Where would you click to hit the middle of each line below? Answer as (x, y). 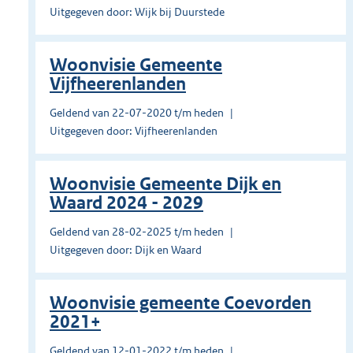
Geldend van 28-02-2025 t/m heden (137, 232)
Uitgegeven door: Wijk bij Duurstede (137, 12)
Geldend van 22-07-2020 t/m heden (137, 113)
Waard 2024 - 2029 (126, 203)
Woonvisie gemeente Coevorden (180, 303)
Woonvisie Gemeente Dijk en (165, 184)
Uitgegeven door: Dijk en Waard (126, 250)
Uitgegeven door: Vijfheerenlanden (134, 131)
